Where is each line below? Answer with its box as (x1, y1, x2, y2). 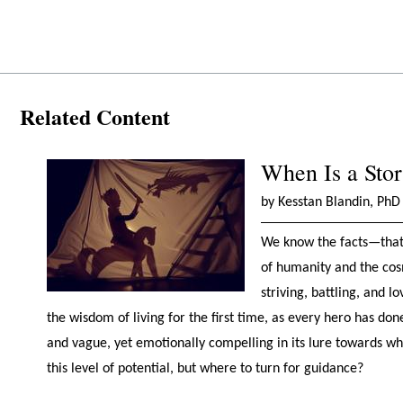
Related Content (20, 101, 170, 133)
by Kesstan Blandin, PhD (260, 195, 400, 210)
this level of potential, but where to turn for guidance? (46, 362, 363, 377)
